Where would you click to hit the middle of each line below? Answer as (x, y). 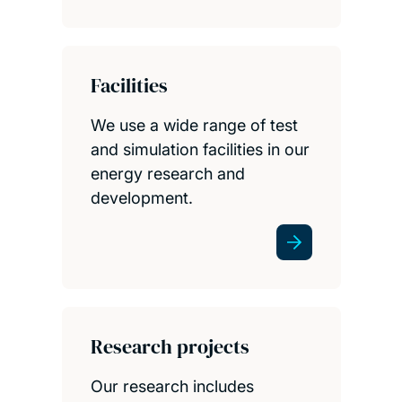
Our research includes (172, 386)
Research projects (170, 346)
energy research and (167, 173)
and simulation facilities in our (200, 149)
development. (141, 197)
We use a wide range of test (194, 125)
